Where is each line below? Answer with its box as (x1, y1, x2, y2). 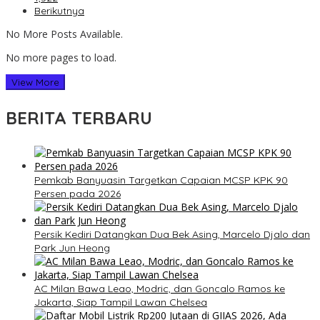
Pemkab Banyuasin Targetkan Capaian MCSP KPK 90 (34, 174, 288, 187)
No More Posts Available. (6, 27, 123, 41)
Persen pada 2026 (34, 187, 121, 201)
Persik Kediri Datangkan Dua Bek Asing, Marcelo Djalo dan (34, 228, 310, 241)
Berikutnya (34, 4, 84, 18)
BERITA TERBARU (6, 107, 152, 129)
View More (11, 76, 59, 89)
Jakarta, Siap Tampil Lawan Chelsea (34, 296, 207, 309)
